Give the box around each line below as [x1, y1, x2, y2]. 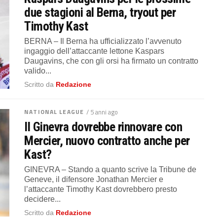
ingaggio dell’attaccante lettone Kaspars [24, 46, 165, 55]
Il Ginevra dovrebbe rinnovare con [24, 119, 183, 134]
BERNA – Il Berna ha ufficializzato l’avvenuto [24, 37, 182, 45]
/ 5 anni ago [86, 107, 118, 117]
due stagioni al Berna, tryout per [24, 4, 176, 20]
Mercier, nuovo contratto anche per [24, 133, 190, 148]
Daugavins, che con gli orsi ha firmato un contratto [24, 56, 199, 65]
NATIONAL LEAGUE [24, 107, 84, 116]
